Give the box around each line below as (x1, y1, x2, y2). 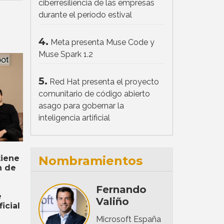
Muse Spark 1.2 (38, 49, 93, 59)
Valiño (95, 195, 129, 207)
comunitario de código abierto (38, 88, 150, 98)
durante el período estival (38, 9, 132, 19)
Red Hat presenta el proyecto (49, 76, 159, 86)
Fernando (95, 183, 146, 195)
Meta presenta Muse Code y (50, 37, 154, 47)
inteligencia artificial (38, 112, 110, 122)
